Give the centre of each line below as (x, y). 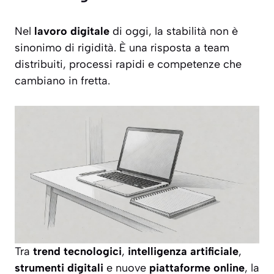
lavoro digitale (72, 31)
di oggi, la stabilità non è (174, 31)
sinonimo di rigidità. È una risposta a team (122, 48)
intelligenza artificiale (183, 252)
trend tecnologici (77, 252)
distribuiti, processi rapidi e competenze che (128, 65)
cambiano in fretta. (62, 81)
